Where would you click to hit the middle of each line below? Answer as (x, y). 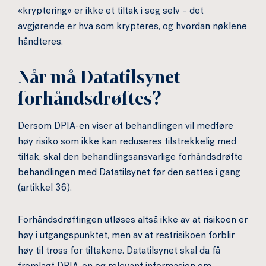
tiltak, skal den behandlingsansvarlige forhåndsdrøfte (130, 158)
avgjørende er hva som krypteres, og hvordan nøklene (132, 27)
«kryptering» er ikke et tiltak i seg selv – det (111, 12)
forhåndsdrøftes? (90, 99)
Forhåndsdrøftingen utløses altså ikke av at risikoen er (133, 221)
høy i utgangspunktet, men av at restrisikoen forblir (126, 236)
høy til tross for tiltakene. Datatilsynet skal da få (119, 252)
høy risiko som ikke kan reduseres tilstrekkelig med (127, 142)
